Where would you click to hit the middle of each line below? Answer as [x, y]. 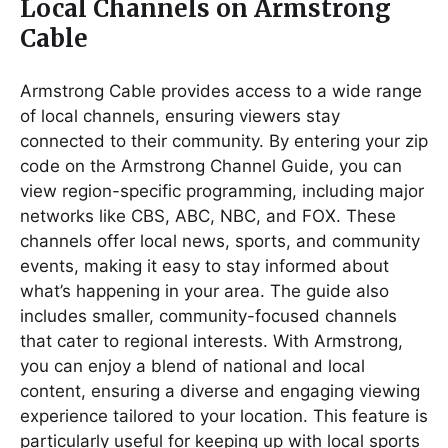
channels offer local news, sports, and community [220, 240]
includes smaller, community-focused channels [208, 315]
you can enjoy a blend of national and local [192, 365]
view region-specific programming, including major [222, 190]
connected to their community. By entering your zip [224, 140]
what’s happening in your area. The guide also [204, 290]
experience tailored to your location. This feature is [224, 415]
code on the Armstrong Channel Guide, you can [211, 165]
